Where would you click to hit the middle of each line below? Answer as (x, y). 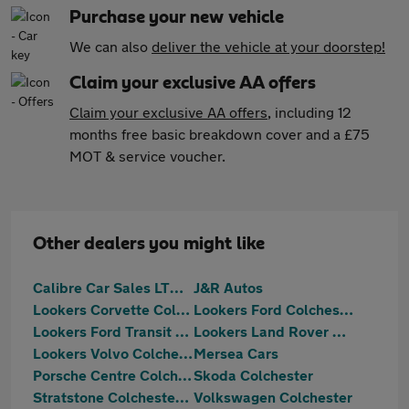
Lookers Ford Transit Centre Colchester (182, 331)
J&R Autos (228, 287)
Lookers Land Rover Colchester (339, 331)
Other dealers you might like (149, 244)
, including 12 (309, 112)
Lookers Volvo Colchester (186, 353)
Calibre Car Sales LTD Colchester (177, 287)
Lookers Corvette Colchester (183, 309)
